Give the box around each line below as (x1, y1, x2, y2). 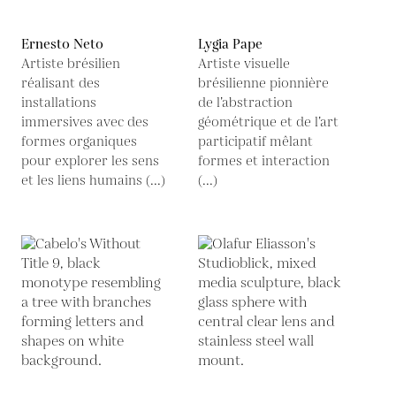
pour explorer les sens (21, 152, 159, 171)
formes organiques (21, 133, 137, 151)
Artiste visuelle (198, 55, 290, 73)
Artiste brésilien (21, 55, 120, 73)
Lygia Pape (198, 35, 263, 54)
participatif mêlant (198, 133, 313, 151)
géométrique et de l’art (198, 113, 339, 132)
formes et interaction (198, 152, 330, 171)
